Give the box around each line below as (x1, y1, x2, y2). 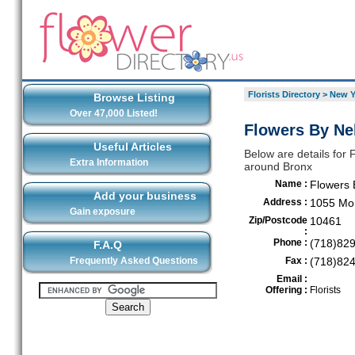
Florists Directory (247, 90, 320, 99)
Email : (276, 273, 307, 284)
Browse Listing (93, 91, 175, 104)
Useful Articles (93, 140, 172, 153)
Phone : (273, 237, 307, 248)
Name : (274, 178, 307, 189)
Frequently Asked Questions (69, 255, 198, 266)
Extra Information (69, 157, 148, 168)
